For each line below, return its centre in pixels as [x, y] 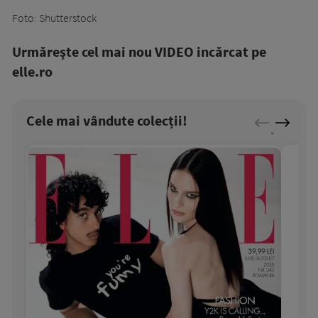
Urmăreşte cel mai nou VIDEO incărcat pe [139, 52]
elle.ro [32, 72]
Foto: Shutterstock [54, 18]
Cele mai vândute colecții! [107, 121]
